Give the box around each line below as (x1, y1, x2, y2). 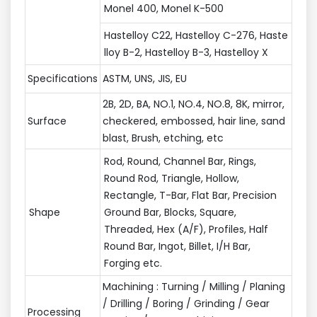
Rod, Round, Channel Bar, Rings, (104, 154, 256, 168)
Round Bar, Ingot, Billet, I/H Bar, (104, 238, 250, 253)
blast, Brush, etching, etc (103, 130, 224, 145)
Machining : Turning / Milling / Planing (103, 279, 285, 294)
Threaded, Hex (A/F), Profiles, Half (104, 221, 268, 236)
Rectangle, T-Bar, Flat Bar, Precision (104, 188, 277, 202)
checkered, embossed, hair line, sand (103, 113, 285, 128)
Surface (28, 113, 67, 128)
